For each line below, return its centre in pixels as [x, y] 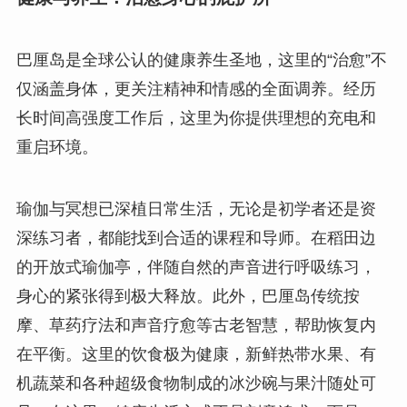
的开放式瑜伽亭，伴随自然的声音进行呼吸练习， [196, 268]
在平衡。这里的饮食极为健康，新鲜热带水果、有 [196, 355]
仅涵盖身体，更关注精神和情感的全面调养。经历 [196, 89]
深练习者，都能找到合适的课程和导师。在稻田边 [196, 238]
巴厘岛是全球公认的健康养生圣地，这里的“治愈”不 [201, 60]
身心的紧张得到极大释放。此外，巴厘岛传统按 [188, 297]
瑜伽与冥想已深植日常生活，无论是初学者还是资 [196, 209]
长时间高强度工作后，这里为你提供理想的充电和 [196, 119]
